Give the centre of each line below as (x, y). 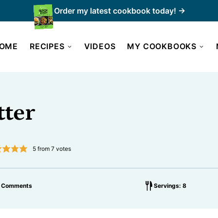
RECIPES (47, 46)
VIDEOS (100, 46)
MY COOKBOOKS (162, 46)
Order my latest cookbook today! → (120, 10)
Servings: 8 (170, 186)
